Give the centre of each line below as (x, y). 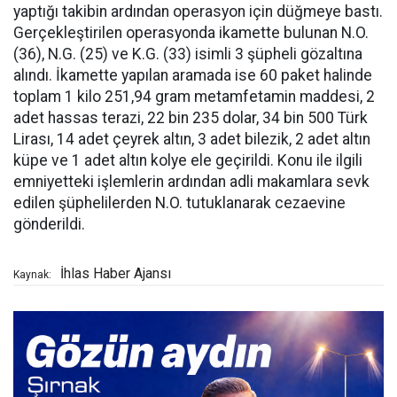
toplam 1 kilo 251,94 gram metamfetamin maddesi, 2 (194, 97)
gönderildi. (49, 224)
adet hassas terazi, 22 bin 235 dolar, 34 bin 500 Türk (191, 118)
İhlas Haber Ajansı (116, 273)
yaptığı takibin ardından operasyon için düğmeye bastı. (198, 12)
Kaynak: (32, 275)
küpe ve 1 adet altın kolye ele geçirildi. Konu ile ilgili (188, 160)
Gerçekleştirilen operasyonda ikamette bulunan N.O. (191, 33)
